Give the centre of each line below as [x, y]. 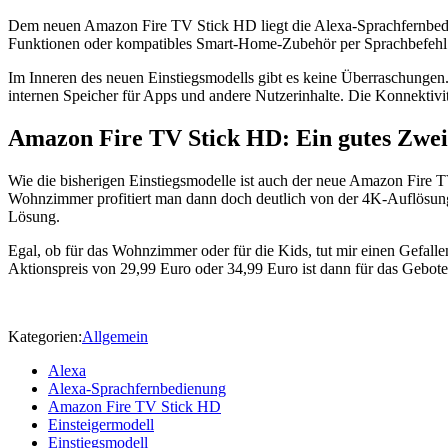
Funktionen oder [62, 44]
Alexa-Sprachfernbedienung [137, 389]
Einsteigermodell [101, 425]
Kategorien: [45, 337]
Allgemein [115, 337]
